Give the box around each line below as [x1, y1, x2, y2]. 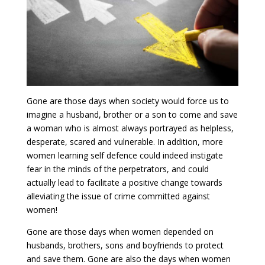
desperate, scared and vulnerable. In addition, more [26, 136, 223, 148]
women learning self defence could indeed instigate [26, 150, 223, 161]
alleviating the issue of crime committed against [26, 190, 210, 202]
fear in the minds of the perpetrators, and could [26, 163, 209, 175]
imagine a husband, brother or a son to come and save [26, 109, 238, 121]
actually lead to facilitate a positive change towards [26, 177, 222, 189]
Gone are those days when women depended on [26, 226, 214, 238]
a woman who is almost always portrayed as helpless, [26, 122, 234, 134]
